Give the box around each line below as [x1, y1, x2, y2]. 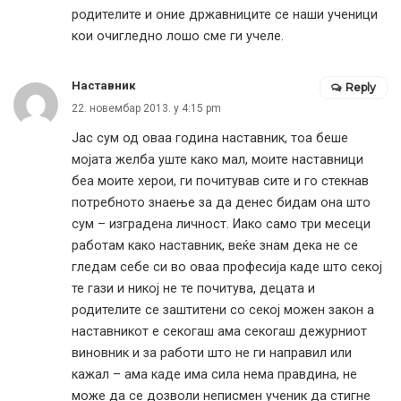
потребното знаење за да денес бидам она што [72, 195, 371, 210]
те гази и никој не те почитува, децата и [72, 281, 315, 296]
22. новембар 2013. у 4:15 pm [72, 102, 221, 115]
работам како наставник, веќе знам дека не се [72, 238, 358, 253]
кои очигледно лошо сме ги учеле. [72, 29, 284, 44]
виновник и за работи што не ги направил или [72, 346, 352, 361]
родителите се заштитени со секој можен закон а [72, 303, 374, 318]
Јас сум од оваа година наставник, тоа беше [72, 131, 348, 146]
